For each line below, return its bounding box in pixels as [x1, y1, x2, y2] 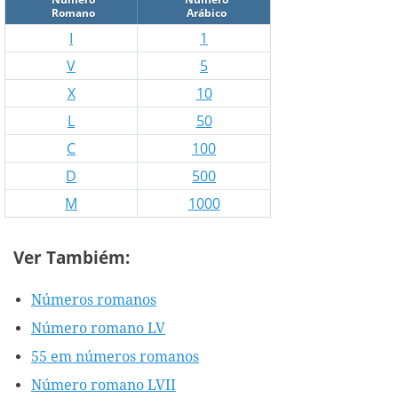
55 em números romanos [31, 347, 199, 365]
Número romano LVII [31, 376, 176, 394]
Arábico [186, 5, 227, 21]
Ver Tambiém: [13, 246, 130, 269]
